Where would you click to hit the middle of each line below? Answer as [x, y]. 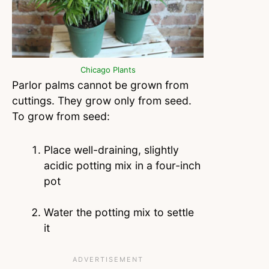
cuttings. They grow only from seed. [102, 101]
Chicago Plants [108, 70]
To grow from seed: [64, 116]
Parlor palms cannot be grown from [100, 85]
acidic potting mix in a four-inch [122, 166]
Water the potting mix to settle [119, 213]
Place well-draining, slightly [111, 150]
